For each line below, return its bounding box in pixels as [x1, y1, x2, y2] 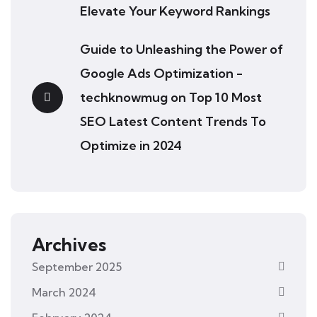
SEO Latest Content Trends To [80, 113, 266, 129]
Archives [32, 233, 106, 255]
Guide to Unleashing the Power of [80, 40, 283, 57]
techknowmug [80, 88, 168, 105]
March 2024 [32, 284, 96, 299]
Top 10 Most [189, 88, 262, 105]
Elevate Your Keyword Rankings [80, 2, 270, 19]
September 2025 [32, 259, 122, 274]
